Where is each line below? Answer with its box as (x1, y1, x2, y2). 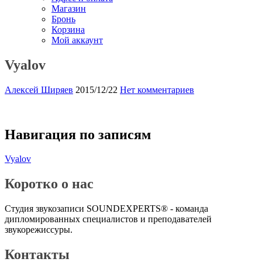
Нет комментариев (120, 84, 194, 95)
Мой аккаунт (51, 35, 103, 45)
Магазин (51, 3, 86, 13)
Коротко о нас (5, 176, 94, 192)
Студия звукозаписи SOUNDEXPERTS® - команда (5, 204, 208, 214)
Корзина (51, 24, 85, 35)
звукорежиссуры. (5, 225, 73, 235)
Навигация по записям (5, 126, 151, 142)
